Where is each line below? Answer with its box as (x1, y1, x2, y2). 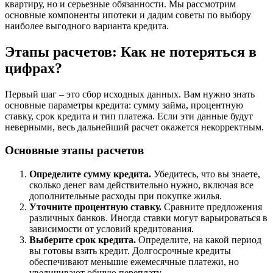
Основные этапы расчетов (5, 144, 144, 157)
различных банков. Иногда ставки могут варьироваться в (29, 213, 268, 224)
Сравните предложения (161, 202, 262, 213)
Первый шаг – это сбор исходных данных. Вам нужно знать (5, 88, 255, 99)
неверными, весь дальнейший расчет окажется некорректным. (5, 121, 264, 132)
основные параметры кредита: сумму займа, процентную (5, 99, 243, 110)
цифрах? (5, 60, 62, 76)
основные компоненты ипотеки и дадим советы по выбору (5, 9, 251, 20)
